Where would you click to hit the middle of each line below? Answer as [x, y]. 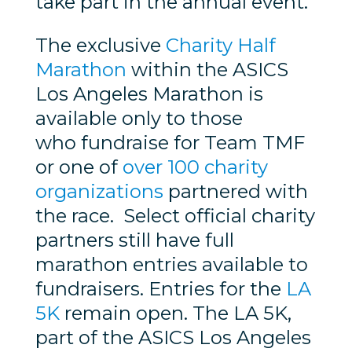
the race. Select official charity [175, 216]
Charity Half [220, 46]
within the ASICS [207, 70]
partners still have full [134, 240]
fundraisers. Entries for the [160, 289]
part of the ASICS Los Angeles [173, 338]
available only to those [139, 119]
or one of [79, 167]
